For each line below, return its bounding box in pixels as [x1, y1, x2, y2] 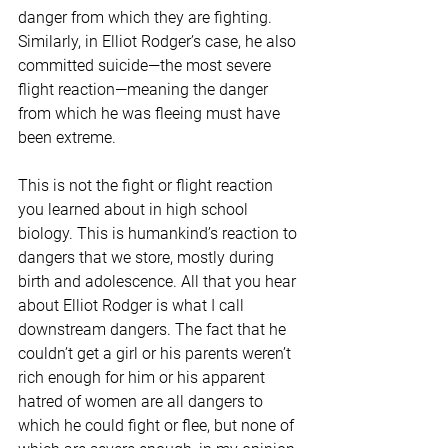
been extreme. [18, 128, 116, 148]
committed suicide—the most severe [18, 56, 275, 76]
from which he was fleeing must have [18, 104, 284, 124]
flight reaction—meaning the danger [18, 80, 272, 100]
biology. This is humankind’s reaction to [18, 224, 301, 244]
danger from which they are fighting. [18, 8, 276, 28]
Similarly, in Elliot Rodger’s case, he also [18, 32, 300, 52]
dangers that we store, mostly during [18, 248, 278, 268]
